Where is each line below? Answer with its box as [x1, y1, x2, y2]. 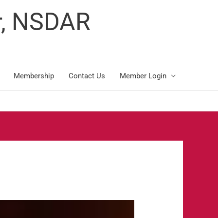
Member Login [120, 72, 166, 80]
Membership [14, 72, 54, 80]
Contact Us [69, 72, 105, 80]
